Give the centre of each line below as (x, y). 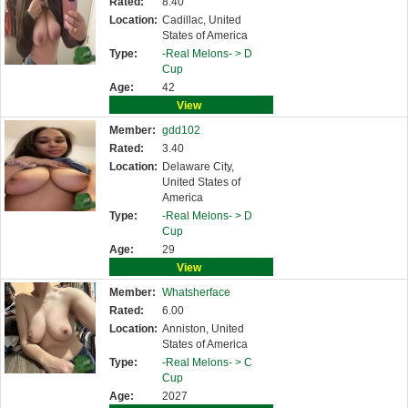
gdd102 (181, 130)
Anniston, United (203, 329)
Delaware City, (198, 167)
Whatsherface (196, 292)
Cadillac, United (202, 20)
